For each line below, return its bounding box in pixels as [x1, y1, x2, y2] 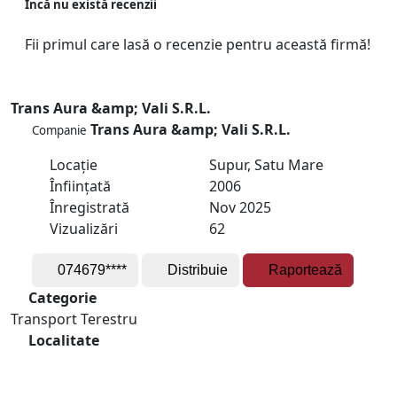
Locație [46, 154, 97, 175]
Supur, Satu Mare [209, 154, 323, 175]
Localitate [25, 330, 99, 350]
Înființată [46, 175, 111, 196]
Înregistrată [46, 197, 129, 217]
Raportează [269, 261, 342, 277]
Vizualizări [46, 218, 118, 238]
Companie [32, 121, 87, 138]
